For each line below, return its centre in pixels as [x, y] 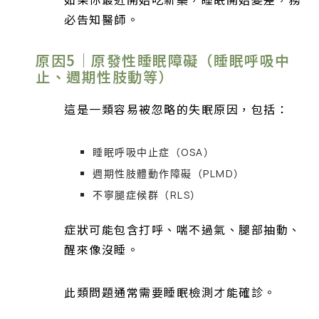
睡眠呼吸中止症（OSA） [153, 152]
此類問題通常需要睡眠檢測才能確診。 [170, 292]
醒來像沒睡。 [101, 249]
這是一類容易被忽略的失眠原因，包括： [176, 109]
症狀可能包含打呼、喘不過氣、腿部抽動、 [183, 229]
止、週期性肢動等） [105, 77]
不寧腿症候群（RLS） [147, 194]
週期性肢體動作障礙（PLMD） [169, 173]
